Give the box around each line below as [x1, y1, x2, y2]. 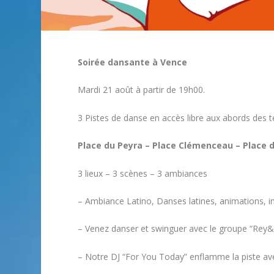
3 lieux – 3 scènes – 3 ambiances [78, 167, 208, 179]
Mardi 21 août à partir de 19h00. [78, 84, 206, 96]
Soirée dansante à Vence [78, 56, 188, 68]
